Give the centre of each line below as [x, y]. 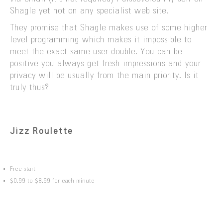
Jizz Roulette [42, 131]
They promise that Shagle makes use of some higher [109, 28]
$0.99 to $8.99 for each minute [52, 181]
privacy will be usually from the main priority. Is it [104, 76]
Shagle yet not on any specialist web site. [89, 11]
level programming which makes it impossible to [101, 40]
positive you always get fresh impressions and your [105, 64]
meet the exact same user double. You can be [96, 52]
